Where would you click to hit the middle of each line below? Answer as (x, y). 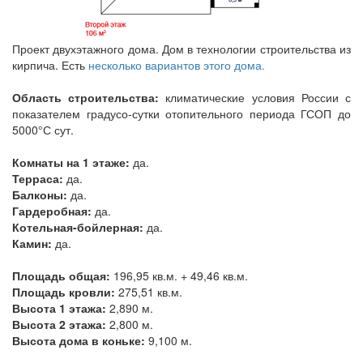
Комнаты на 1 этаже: (71, 162)
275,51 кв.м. (149, 291)
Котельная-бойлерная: (78, 226)
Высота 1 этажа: (59, 307)
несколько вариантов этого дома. (177, 64)
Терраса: (38, 178)
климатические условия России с (255, 97)
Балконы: (40, 194)
